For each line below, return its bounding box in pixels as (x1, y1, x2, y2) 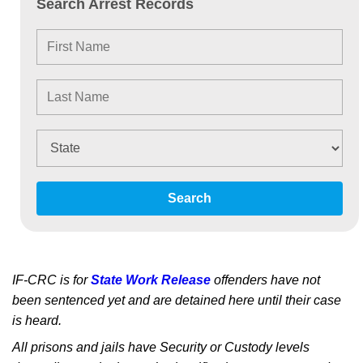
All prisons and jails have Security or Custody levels (12, 340, 310, 354)
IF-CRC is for (12, 273, 91, 287)
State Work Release (91, 273, 211, 287)
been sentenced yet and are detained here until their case (12, 293, 341, 307)
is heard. (12, 314, 62, 327)
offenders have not (211, 273, 320, 287)
